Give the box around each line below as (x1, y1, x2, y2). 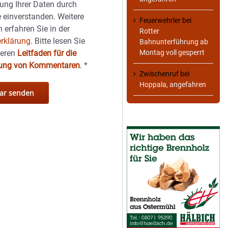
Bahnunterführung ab (139, 37, 208, 46)
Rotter (139, 26, 159, 35)
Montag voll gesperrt (139, 48, 205, 56)
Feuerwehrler (139, 16, 181, 24)
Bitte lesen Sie (33, 36, 85, 46)
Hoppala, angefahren (139, 80, 206, 89)
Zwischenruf (139, 69, 179, 78)
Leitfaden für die (17, 48, 77, 58)
